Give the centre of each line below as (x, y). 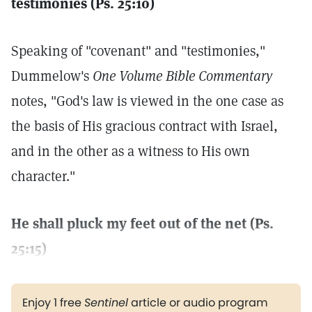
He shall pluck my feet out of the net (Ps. (142, 224)
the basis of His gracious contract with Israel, (145, 126)
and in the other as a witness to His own (131, 151)
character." (43, 176)
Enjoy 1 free (53, 303)
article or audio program (198, 303)
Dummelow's (52, 76)
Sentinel (106, 303)
